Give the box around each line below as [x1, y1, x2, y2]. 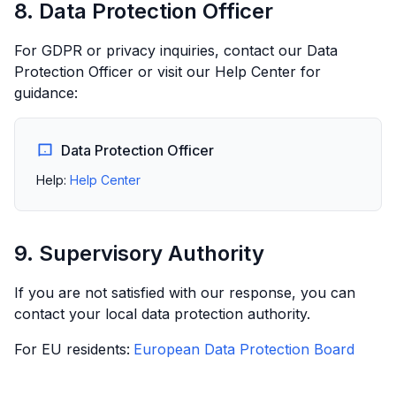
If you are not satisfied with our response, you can [14, 284, 355, 301]
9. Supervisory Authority [14, 240, 264, 266]
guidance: [14, 84, 78, 102]
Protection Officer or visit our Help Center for [14, 63, 321, 80]
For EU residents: [14, 340, 130, 358]
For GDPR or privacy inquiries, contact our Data [14, 42, 338, 59]
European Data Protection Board [133, 340, 354, 358]
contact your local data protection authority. [14, 305, 310, 323]
